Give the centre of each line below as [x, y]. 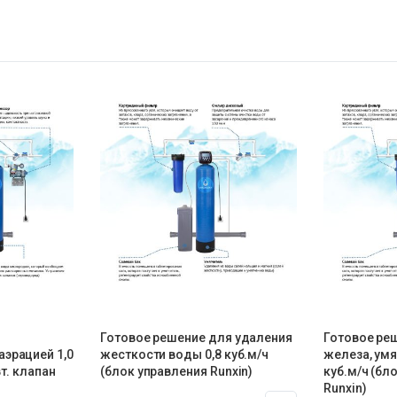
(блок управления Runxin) [177, 372]
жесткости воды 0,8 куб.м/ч [185, 355]
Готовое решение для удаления [197, 338]
